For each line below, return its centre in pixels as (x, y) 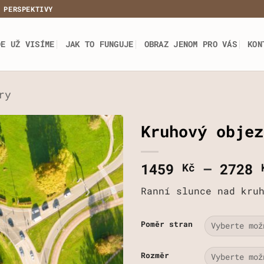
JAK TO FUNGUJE (99, 44)
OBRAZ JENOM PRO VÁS (191, 44)
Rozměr (155, 255)
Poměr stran (167, 224)
